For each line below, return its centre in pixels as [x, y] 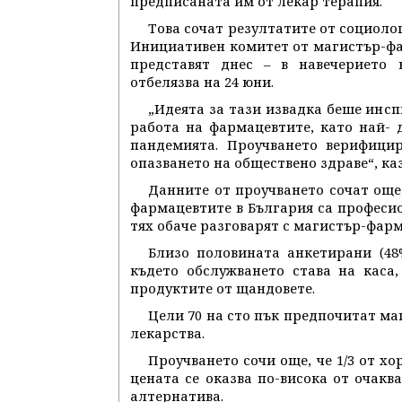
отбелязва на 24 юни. [202, 82]
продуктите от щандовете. [223, 288]
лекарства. [167, 333]
